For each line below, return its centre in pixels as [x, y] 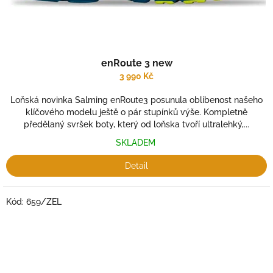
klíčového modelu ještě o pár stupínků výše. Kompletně [136, 112]
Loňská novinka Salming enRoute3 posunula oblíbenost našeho [136, 100]
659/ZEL [44, 202]
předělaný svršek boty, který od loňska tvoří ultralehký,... [136, 124]
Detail [136, 166]
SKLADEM [136, 143]
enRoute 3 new [136, 63]
